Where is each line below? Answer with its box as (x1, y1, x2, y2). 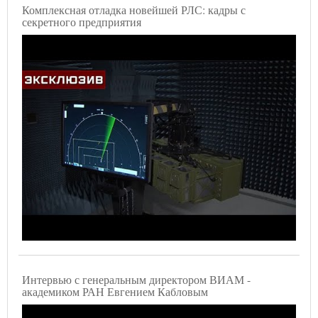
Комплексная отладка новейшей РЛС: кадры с (22, 2, 246, 17)
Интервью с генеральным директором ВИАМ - (22, 271, 251, 287)
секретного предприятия (22, 14, 141, 29)
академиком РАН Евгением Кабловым (22, 283, 208, 299)
